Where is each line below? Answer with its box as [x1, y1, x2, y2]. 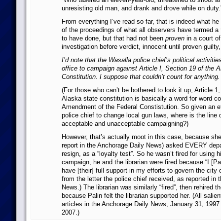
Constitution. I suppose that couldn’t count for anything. [61, 73, 220, 80]
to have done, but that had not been [61, 35, 165, 42]
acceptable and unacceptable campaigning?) [61, 120, 188, 127]
